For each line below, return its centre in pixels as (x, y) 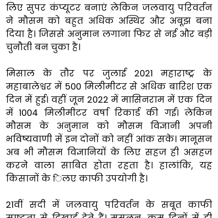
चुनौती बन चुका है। (43, 47)
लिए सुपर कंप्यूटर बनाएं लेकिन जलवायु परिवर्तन (109, 7)
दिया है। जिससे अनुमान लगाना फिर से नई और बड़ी (109, 34)
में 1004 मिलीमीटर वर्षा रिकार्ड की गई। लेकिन (109, 112)
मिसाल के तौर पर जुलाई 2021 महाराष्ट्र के (109, 73)
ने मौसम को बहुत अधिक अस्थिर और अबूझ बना (109, 20)
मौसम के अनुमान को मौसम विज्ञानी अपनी (109, 126)
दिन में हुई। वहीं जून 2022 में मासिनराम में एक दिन (109, 99)
